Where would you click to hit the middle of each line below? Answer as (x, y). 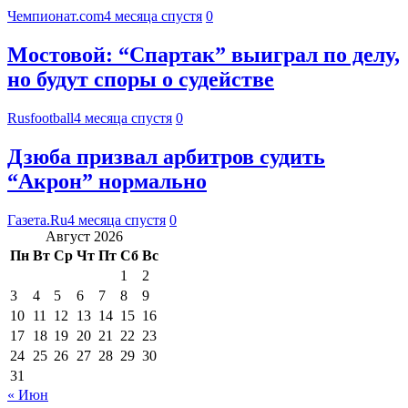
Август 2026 (84, 236)
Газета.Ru (37, 219)
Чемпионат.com (56, 16)
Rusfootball (41, 117)
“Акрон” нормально (107, 181)
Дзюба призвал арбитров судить (166, 156)
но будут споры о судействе (141, 80)
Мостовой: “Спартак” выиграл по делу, (204, 55)
